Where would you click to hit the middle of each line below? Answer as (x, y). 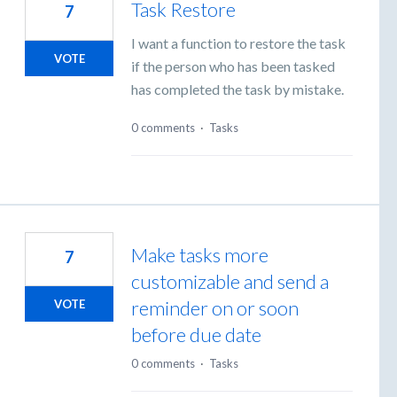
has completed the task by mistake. (237, 90)
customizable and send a (230, 281)
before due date (196, 334)
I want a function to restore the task (238, 43)
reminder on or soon (215, 307)
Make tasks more (200, 254)
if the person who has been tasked (233, 66)
